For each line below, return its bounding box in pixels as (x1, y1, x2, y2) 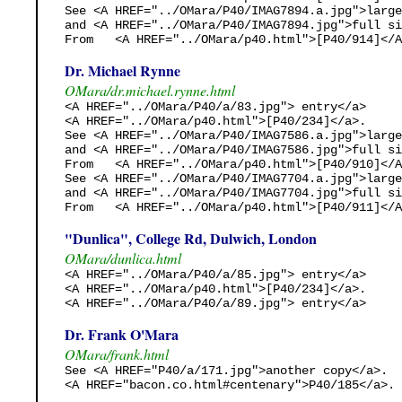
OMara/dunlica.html (65, 248, 181, 267)
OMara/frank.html (65, 344, 169, 363)
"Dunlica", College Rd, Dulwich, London (65, 227, 317, 249)
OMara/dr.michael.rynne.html (65, 80, 235, 100)
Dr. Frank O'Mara (65, 323, 179, 345)
